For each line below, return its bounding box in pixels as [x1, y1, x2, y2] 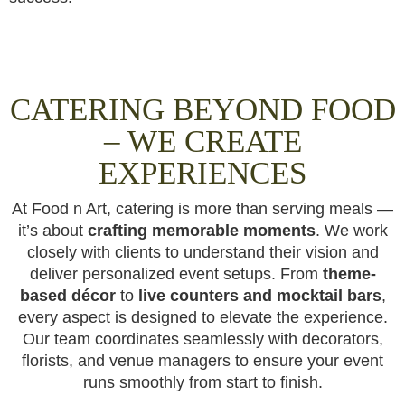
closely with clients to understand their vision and [26, 243, 379, 261]
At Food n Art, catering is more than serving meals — [12, 200, 393, 218]
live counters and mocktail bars [137, 287, 381, 305]
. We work [315, 221, 388, 240]
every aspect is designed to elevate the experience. [17, 308, 388, 326]
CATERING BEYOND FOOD [9, 92, 396, 127]
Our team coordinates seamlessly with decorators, [22, 330, 383, 348]
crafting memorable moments [87, 221, 316, 240]
